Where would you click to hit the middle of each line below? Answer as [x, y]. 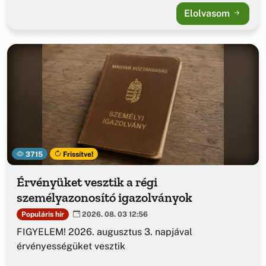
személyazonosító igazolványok [104, 198]
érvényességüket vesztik [71, 246]
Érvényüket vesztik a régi [87, 182]
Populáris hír [42, 214]
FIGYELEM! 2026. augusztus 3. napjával [104, 232]
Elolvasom [208, 14]
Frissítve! [77, 154]
